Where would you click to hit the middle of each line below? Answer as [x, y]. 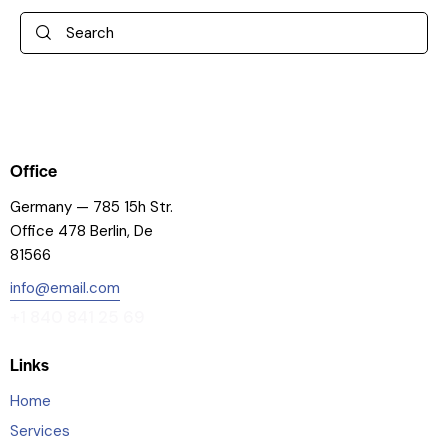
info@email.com [65, 287]
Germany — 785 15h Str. [91, 206]
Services [40, 430]
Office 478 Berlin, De [81, 230]
